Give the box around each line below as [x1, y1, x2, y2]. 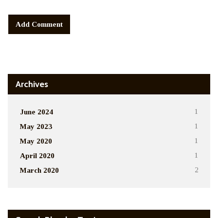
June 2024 [19, 107, 53, 116]
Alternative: [8, 39, 49, 48]
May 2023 [19, 122, 52, 130]
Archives [15, 78, 48, 90]
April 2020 [19, 151, 54, 160]
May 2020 [19, 136, 52, 145]
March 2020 [19, 165, 59, 174]
